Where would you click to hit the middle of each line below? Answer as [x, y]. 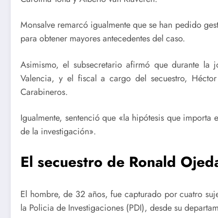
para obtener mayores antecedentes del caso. [103, 39]
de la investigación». [58, 132]
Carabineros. [44, 92]
